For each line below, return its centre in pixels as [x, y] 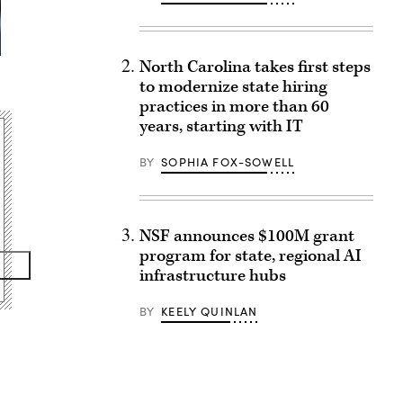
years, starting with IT [221, 126]
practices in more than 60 [234, 107]
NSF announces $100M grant [246, 236]
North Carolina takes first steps [255, 67]
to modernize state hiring [233, 87]
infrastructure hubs [212, 276]
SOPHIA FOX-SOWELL [228, 162]
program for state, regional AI [250, 256]
